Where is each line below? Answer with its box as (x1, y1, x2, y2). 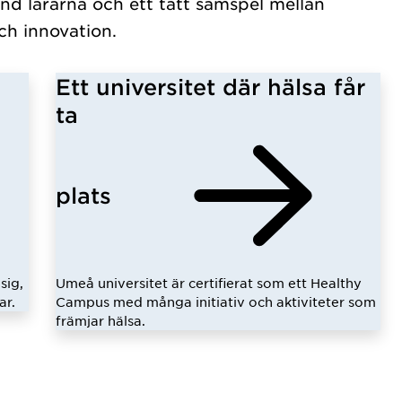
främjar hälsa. (55, 312, 145, 328)
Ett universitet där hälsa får (55, 74, 365, 100)
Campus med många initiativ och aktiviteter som (55, 293, 376, 310)
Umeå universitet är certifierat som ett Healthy (55, 275, 362, 291)
